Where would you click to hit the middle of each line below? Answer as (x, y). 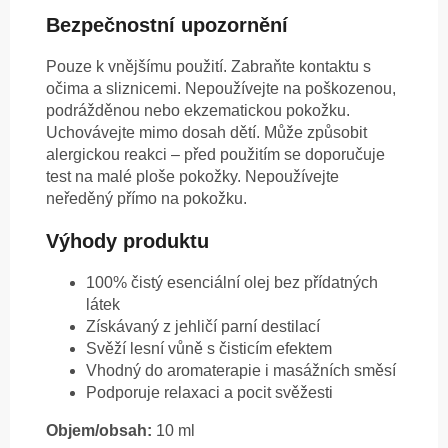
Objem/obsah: (99, 431)
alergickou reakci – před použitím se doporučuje (215, 155)
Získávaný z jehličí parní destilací (203, 327)
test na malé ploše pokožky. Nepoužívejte (192, 177)
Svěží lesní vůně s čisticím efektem (209, 349)
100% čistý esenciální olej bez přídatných (232, 283)
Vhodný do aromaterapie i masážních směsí (241, 371)
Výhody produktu (127, 241)
